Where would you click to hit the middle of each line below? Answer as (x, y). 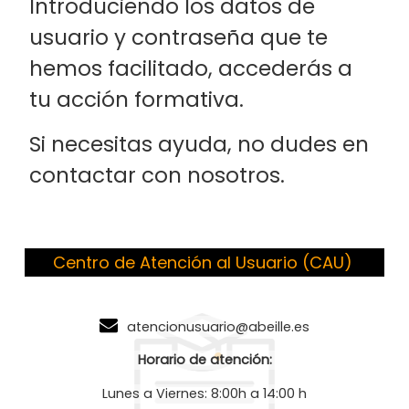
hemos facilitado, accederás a (191, 68)
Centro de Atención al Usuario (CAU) (203, 263)
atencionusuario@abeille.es (218, 327)
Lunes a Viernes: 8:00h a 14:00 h (204, 393)
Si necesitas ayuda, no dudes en (199, 145)
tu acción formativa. (137, 99)
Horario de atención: (204, 360)
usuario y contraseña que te (179, 37)
